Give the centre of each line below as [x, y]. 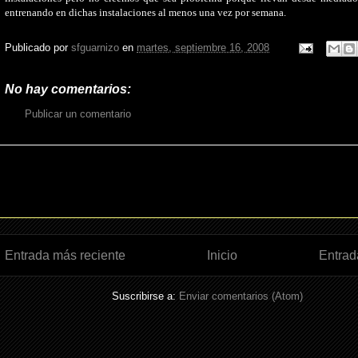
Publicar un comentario [78, 113]
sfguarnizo [95, 47]
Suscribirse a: [145, 296]
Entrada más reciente [65, 256]
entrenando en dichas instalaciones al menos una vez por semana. [145, 12]
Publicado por [38, 47]
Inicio [222, 256]
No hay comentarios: [68, 89]
